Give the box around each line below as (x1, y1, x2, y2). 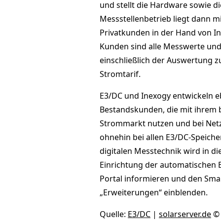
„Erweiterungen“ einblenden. (100, 187, 208, 198)
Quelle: (100, 209, 128, 220)
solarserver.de (159, 209, 211, 220)
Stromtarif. (100, 69, 141, 79)
